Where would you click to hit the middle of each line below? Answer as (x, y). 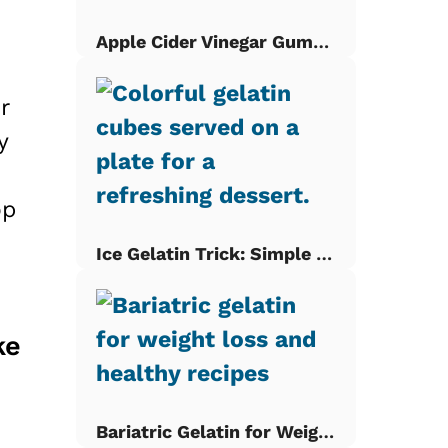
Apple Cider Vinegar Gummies (321, 41)
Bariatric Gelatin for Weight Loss (326, 431)
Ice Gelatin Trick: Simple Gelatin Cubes (324, 253)
